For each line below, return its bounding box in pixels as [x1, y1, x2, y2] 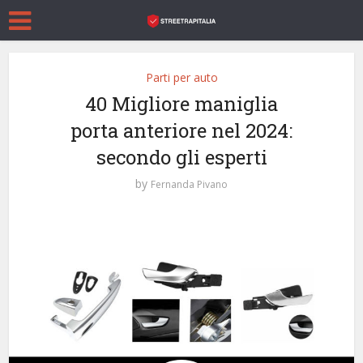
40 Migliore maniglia [85, 91, 278, 117]
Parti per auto [145, 70, 218, 85]
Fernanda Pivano [151, 177, 228, 191]
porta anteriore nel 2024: [70, 117, 293, 143]
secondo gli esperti [96, 144, 267, 170]
